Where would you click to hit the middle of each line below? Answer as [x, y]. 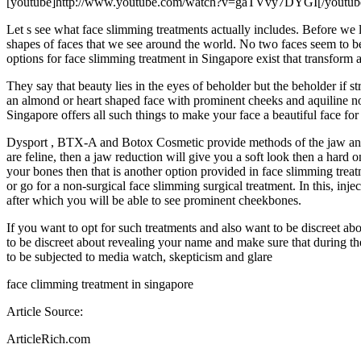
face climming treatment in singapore [100, 284]
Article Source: [45, 311]
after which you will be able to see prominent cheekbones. [154, 200]
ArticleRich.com [48, 338]
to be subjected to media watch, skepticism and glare [139, 256]
